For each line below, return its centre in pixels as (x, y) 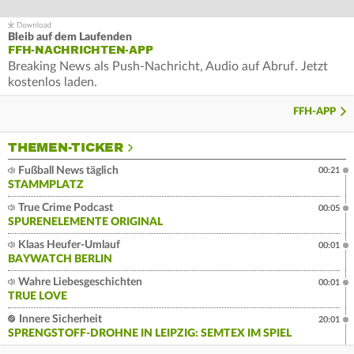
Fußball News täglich (67, 171)
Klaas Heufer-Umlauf (68, 245)
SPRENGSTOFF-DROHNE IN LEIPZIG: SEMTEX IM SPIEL (150, 334)
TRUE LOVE (38, 297)
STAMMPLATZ (46, 185)
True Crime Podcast (64, 208)
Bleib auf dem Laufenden (70, 38)
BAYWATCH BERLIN (60, 260)
